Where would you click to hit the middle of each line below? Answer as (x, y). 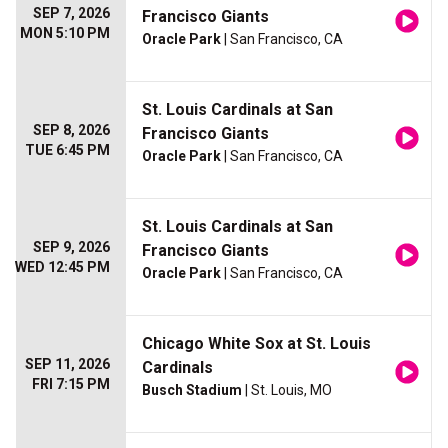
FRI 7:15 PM (71, 384)
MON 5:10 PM (65, 33)
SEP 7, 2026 (71, 13)
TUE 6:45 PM (67, 150)
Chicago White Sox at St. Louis (256, 344)
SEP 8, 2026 (71, 130)
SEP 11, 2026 (67, 364)
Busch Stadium (192, 390)
